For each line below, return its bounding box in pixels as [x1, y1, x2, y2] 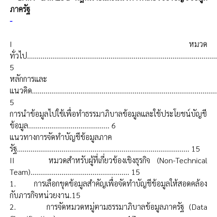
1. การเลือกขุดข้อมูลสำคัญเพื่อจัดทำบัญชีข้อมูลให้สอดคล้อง [10, 178, 207, 189]
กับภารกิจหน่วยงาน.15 [10, 190, 80, 201]
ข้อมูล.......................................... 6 [10, 120, 116, 131]
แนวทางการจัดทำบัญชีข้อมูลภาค [10, 132, 112, 142]
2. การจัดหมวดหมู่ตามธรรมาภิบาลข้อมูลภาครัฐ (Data [10, 201, 207, 212]
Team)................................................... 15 [10, 167, 140, 177]
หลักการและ [10, 74, 47, 84]
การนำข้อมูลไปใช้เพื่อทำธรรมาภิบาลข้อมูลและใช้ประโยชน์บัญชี [10, 108, 207, 119]
